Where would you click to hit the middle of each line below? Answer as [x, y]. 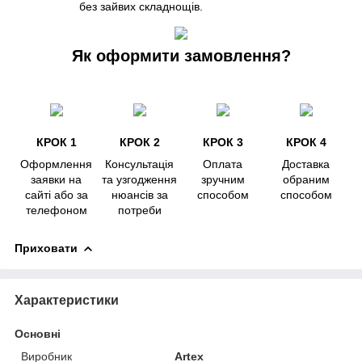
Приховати [46, 248]
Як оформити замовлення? [181, 56]
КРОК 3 [223, 143]
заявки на [56, 180]
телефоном [56, 210]
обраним [306, 180]
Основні [38, 334]
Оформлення [56, 164]
